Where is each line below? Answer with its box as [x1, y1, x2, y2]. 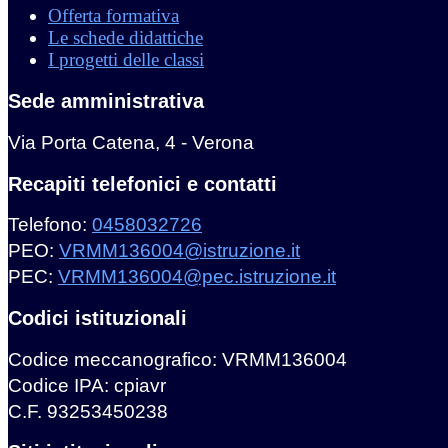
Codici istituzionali [8, 307, 187, 330]
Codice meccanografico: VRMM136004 [8, 348, 347, 370]
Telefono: [8, 214, 92, 236]
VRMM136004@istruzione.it [59, 240, 300, 262]
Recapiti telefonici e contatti [8, 172, 277, 195]
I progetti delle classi [48, 49, 204, 71]
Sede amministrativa [8, 90, 204, 113]
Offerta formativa [48, 5, 179, 27]
